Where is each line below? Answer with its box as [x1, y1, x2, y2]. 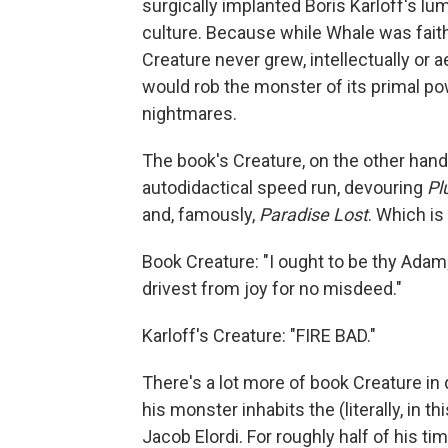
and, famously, [142, 204, 259, 225]
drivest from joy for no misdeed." [142, 278, 402, 299]
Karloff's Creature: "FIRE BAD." [142, 325, 376, 346]
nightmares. [142, 103, 237, 124]
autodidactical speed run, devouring [142, 177, 427, 198]
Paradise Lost [259, 204, 368, 225]
